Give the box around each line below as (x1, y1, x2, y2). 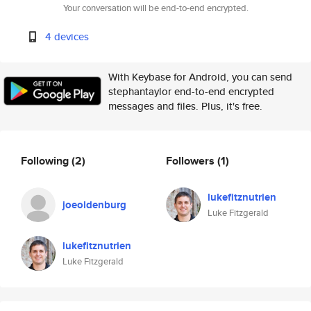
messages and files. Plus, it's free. (108, 99, 262, 113)
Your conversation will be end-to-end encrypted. (62, 1, 249, 15)
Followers (166, 152, 217, 169)
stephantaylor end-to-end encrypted (108, 84, 274, 99)
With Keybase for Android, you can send (108, 69, 292, 84)
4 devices (45, 29, 90, 44)
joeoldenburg (62, 197, 126, 212)
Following (21, 152, 72, 169)
